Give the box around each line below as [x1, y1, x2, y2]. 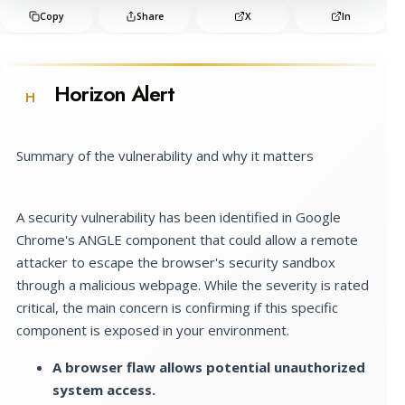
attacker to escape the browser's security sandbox [16, 252, 335, 271]
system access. [52, 380, 155, 399]
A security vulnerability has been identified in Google [16, 207, 341, 226]
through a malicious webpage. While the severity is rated [16, 275, 369, 294]
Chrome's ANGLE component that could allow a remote [16, 230, 358, 249]
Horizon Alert [54, 78, 175, 109]
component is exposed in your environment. [16, 320, 289, 339]
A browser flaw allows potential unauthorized [52, 357, 365, 376]
